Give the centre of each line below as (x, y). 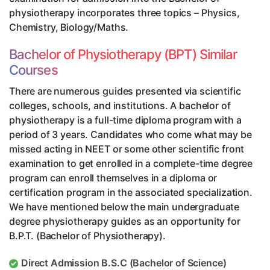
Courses (33, 70)
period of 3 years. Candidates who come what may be (130, 135)
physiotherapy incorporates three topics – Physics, (124, 13)
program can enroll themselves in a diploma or (113, 178)
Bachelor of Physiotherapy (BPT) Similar (123, 55)
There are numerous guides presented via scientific (125, 91)
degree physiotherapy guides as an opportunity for (125, 221)
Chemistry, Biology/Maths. (69, 27)
